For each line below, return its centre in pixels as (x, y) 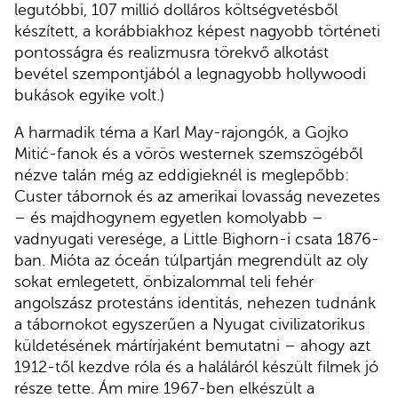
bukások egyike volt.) (89, 96)
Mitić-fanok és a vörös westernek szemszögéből (188, 153)
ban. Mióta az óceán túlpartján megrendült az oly (191, 260)
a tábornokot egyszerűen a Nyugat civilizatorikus (190, 324)
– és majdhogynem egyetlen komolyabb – (169, 217)
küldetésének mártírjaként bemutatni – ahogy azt (192, 345)
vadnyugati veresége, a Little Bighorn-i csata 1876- (197, 239)
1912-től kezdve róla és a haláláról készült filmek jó (196, 366)
